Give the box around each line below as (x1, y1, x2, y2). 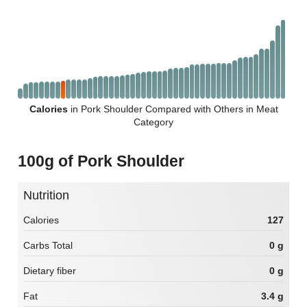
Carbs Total (23, 240, 73, 251)
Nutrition (32, 188, 69, 202)
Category (134, 116, 173, 127)
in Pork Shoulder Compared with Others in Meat (67, 103, 278, 114)
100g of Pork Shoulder (27, 151, 184, 170)
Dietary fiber (23, 265, 76, 277)
